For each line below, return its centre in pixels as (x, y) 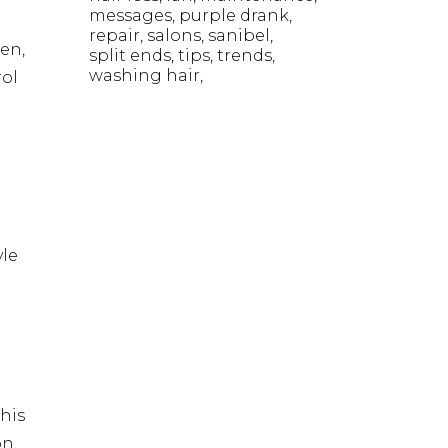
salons (173, 35)
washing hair (144, 75)
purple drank (233, 15)
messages (130, 15)
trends (244, 55)
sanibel (238, 35)
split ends (129, 55)
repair (114, 35)
